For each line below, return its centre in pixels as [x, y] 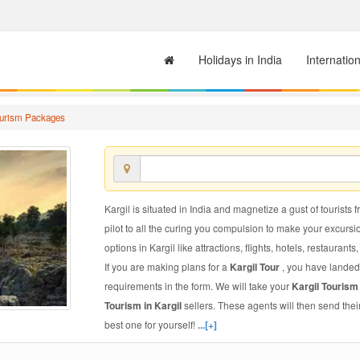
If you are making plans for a [167, 266]
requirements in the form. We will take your [198, 286]
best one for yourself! [151, 324]
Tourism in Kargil [144, 305]
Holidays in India [240, 59]
